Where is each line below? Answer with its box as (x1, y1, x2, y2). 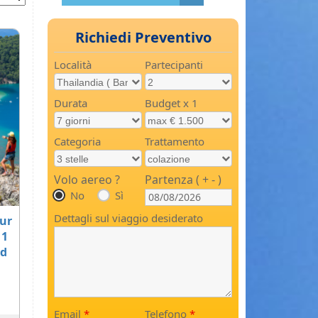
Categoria (54, 134, 101, 149)
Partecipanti (144, 57, 203, 72)
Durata (54, 96, 87, 111)
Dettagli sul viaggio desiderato (54, 210, 203, 225)
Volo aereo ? (54, 172, 120, 188)
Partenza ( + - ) (144, 172, 221, 188)
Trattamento (144, 134, 204, 149)
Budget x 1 (144, 96, 198, 111)
